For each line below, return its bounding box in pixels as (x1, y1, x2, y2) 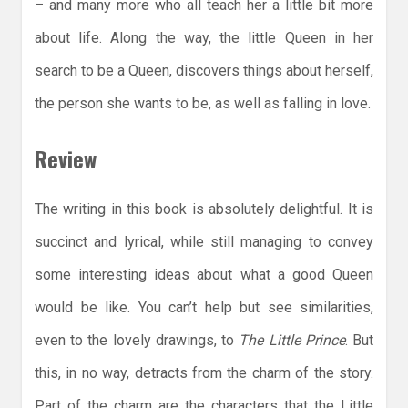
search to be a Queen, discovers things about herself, (35, 62, 373, 80)
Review (35, 142, 97, 176)
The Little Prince (239, 331, 345, 349)
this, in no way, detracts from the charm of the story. (35, 363, 373, 382)
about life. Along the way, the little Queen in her (35, 29, 373, 47)
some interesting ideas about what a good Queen (35, 265, 373, 283)
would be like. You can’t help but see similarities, (35, 298, 373, 316)
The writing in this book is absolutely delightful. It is (35, 199, 373, 218)
